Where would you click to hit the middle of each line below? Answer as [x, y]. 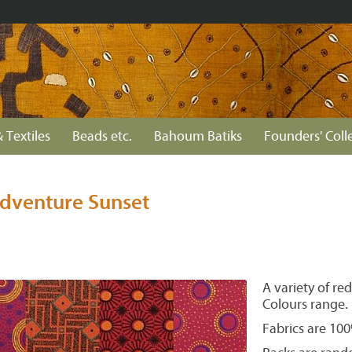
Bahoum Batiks [198, 136]
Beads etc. [102, 136]
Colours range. [305, 304]
